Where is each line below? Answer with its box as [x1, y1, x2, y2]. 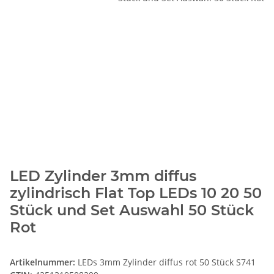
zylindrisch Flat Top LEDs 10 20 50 [10, 184, 262, 202]
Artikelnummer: [10, 256, 78, 268]
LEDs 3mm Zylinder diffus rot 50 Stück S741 [78, 256, 256, 268]
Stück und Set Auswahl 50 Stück [10, 201, 254, 220]
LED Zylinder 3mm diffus [10, 167, 196, 185]
